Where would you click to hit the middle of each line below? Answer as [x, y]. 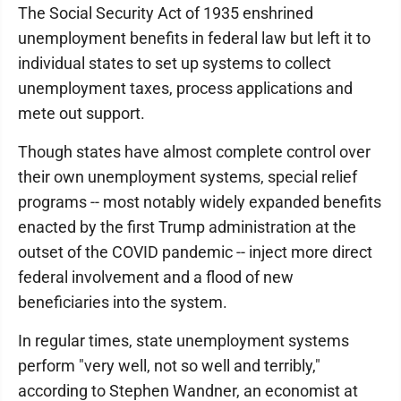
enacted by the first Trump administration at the [187, 227]
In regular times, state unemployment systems [183, 341]
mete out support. [81, 113]
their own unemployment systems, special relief [188, 177]
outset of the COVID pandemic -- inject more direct [195, 252]
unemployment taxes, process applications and [185, 88]
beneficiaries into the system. [123, 302]
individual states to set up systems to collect [175, 63]
